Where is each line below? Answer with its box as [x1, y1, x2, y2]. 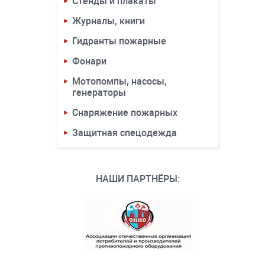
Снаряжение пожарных [72, 107, 177, 118]
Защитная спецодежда [72, 127, 177, 138]
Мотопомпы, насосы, [72, 76, 167, 87]
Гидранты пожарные [72, 35, 166, 47]
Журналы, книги [72, 15, 145, 27]
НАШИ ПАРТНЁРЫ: [95, 173, 180, 185]
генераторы [72, 87, 126, 98]
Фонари [72, 56, 106, 67]
